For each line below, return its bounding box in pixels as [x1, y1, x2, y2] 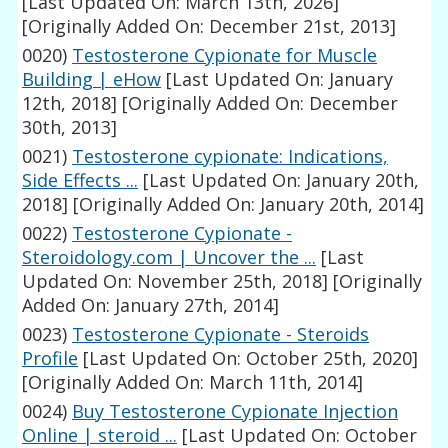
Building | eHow [22, 67, 162, 92]
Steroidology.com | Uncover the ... [22, 245, 317, 270]
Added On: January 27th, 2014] [22, 293, 280, 318]
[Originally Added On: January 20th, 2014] [68, 192, 425, 217]
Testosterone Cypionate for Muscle [72, 43, 378, 68]
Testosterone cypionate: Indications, [72, 144, 389, 169]
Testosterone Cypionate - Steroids [72, 322, 370, 347]
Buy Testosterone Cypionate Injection [72, 399, 399, 424]
